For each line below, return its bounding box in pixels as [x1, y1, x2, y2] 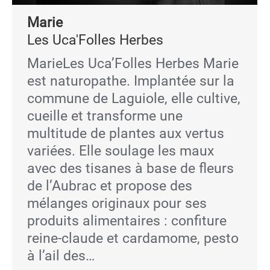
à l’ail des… [27, 248, 95, 264]
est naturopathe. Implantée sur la [27, 73, 234, 89]
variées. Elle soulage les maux [27, 143, 214, 159]
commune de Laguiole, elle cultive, [27, 90, 240, 107]
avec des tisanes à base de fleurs [27, 160, 234, 177]
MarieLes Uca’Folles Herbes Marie [27, 55, 239, 72]
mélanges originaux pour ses [27, 195, 207, 212]
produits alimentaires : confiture [27, 213, 227, 229]
